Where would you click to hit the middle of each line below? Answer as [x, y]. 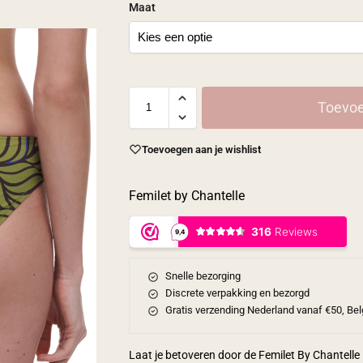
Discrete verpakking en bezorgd [238, 293]
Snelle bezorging [203, 276]
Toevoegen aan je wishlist [201, 149]
